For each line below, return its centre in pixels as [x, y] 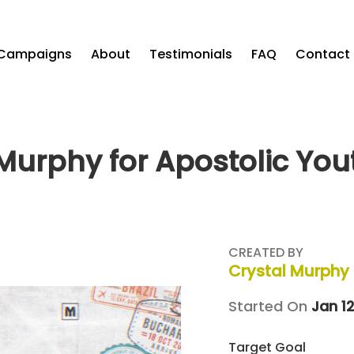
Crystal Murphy [289, 271]
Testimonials [191, 54]
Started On [270, 307]
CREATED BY [266, 253]
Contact [323, 54]
